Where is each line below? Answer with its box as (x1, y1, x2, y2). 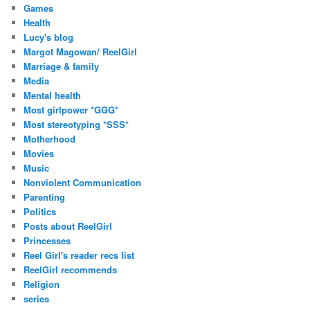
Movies (24, 147, 55, 161)
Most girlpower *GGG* (24, 103, 119, 117)
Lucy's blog (24, 30, 74, 44)
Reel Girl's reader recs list (24, 248, 135, 262)
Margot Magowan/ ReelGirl (24, 45, 138, 59)
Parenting (24, 190, 66, 204)
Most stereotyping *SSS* (24, 118, 129, 131)
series (24, 292, 50, 306)
